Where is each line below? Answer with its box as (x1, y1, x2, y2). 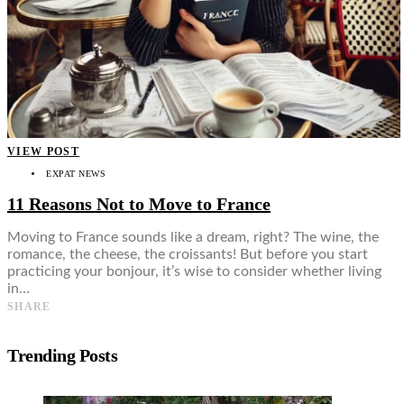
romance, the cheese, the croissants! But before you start (7, 247, 368, 262)
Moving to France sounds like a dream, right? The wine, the (7, 230, 379, 245)
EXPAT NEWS (46, 169, 106, 179)
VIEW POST (7, 145, 80, 159)
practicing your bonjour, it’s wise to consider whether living (7, 264, 381, 280)
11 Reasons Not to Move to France (7, 193, 271, 214)
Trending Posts (7, 344, 117, 365)
